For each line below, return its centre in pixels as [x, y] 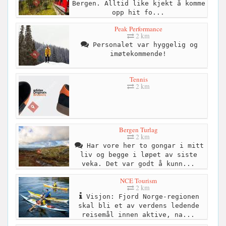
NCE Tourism [138, 180]
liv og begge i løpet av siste [138, 155]
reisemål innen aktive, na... [138, 214]
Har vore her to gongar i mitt [143, 146]
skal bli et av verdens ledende [138, 205]
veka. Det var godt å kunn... [138, 164]
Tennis [138, 79]
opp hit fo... [138, 13]
